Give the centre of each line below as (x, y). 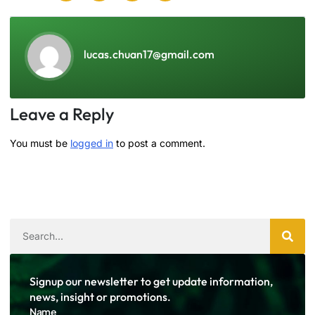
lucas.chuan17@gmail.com (149, 54)
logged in (92, 143)
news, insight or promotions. (100, 296)
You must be (40, 143)
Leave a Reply (62, 114)
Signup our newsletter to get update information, (151, 281)
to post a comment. (159, 143)
